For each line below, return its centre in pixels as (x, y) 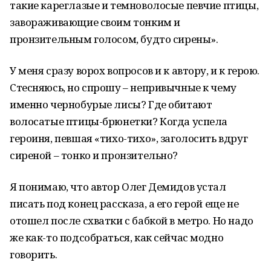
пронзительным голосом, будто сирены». (114, 39)
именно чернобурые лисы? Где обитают (111, 104)
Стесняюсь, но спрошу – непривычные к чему (123, 87)
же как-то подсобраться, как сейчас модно (117, 237)
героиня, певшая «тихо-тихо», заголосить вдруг (129, 138)
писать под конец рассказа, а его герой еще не (124, 204)
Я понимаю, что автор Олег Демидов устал (118, 187)
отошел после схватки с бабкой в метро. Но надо (132, 220)
